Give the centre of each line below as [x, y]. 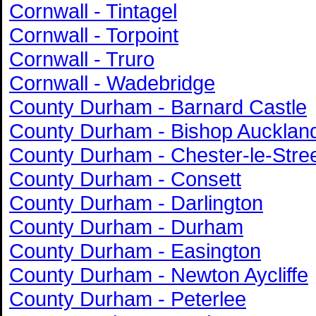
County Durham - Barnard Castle [158, 107]
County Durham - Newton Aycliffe [159, 274]
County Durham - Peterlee [128, 298]
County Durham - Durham [126, 226]
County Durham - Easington [135, 250]
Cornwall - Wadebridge [112, 83]
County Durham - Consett [125, 178]
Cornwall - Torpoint [94, 35]
